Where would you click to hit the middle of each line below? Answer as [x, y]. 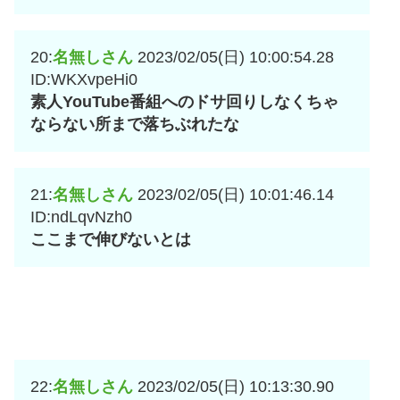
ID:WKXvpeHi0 [84, 80]
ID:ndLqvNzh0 [81, 217]
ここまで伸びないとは [111, 240]
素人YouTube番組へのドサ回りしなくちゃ [184, 102]
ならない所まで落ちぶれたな [135, 125]
